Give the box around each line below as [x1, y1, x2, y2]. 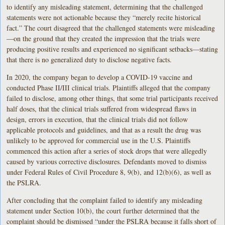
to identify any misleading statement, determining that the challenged [7, 2, 203, 12]
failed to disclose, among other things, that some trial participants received [7, 93, 218, 103]
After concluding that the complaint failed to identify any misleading [7, 195, 203, 205]
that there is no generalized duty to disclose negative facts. [7, 54, 172, 64]
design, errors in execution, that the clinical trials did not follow [7, 114, 188, 124]
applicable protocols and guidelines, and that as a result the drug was [7, 125, 201, 135]
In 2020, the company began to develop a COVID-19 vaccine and [7, 72, 193, 82]
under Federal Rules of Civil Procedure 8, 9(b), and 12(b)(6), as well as [7, 167, 211, 177]
